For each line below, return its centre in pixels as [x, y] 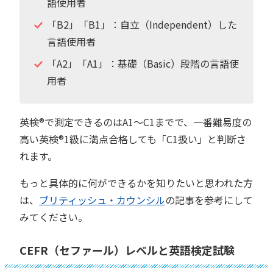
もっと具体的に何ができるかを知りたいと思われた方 [136, 183]
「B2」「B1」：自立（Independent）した [142, 24]
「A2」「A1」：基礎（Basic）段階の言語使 [143, 63]
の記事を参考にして [209, 200]
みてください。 [54, 217]
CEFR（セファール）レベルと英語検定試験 [127, 250]
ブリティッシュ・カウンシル [102, 200]
